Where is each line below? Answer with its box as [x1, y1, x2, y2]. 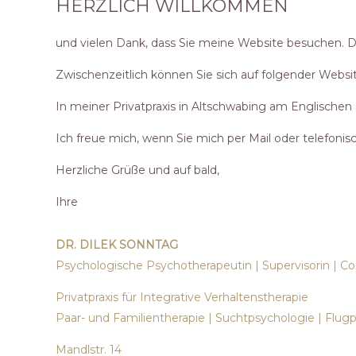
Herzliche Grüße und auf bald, [56, 162, 219, 177]
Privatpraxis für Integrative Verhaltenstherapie [56, 289, 308, 304]
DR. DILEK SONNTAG [56, 237, 178, 252]
